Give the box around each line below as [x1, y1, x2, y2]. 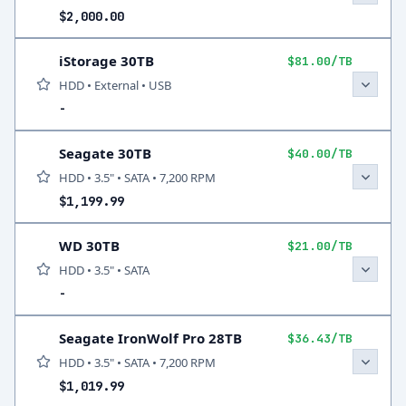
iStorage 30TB [59, 52, 154, 70]
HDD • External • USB [59, 77, 171, 93]
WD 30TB [59, 237, 120, 255]
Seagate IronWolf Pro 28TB [59, 329, 242, 347]
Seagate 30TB [59, 144, 151, 162]
